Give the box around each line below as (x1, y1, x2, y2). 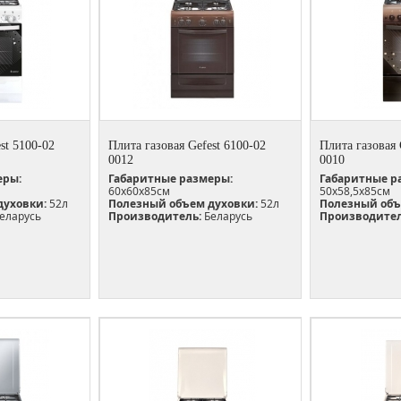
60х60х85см (108, 183, 170, 199)
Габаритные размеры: (108, 170, 233, 186)
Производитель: (108, 208, 201, 224)
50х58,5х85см (320, 183, 390, 199)
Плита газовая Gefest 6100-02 (108, 138, 266, 152)
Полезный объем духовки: (108, 195, 258, 211)
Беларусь (201, 208, 252, 224)
